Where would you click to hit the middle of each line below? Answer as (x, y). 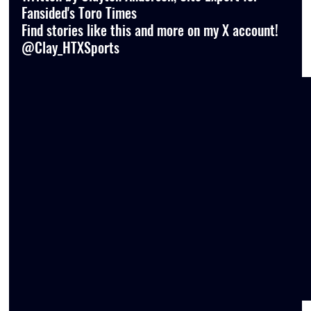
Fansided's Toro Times (79, 13)
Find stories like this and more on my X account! (152, 30)
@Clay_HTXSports (71, 48)
